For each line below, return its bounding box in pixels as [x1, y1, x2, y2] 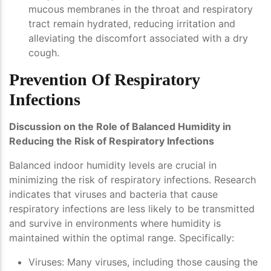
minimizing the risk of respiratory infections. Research [9, 174, 256, 186]
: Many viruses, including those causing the [62, 256, 258, 269]
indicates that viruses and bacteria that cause [9, 188, 218, 201]
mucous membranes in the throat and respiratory [28, 3, 253, 16]
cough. [28, 47, 59, 59]
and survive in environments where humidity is [9, 217, 221, 230]
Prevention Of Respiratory [9, 70, 200, 90]
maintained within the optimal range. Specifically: [9, 232, 234, 244]
